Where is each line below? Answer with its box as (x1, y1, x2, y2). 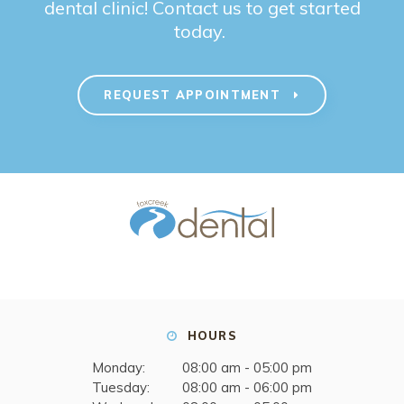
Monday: (92, 358, 145, 376)
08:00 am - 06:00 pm (182, 378, 312, 396)
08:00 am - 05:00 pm (182, 358, 312, 376)
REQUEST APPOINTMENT (104, 87, 286, 103)
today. (174, 19, 230, 42)
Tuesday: (92, 378, 150, 396)
